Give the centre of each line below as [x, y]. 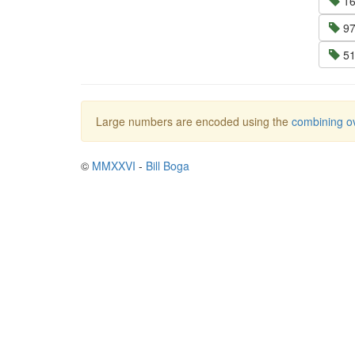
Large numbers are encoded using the [193, 121]
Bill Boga [168, 166]
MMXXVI [114, 166]
